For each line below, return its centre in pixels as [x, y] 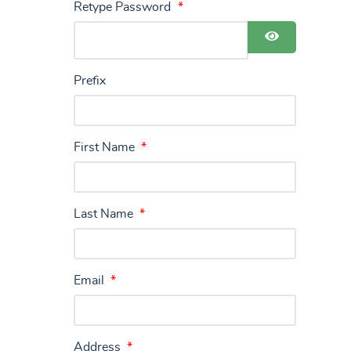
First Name [106, 148]
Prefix [90, 81]
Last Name [105, 214]
